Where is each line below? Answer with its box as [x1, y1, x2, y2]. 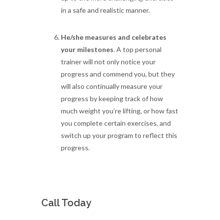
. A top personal [113, 45, 162, 54]
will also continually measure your [61, 82, 163, 90]
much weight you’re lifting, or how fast [61, 107, 178, 115]
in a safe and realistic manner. [61, 6, 150, 14]
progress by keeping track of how [61, 94, 163, 103]
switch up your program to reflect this [61, 131, 177, 139]
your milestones [61, 45, 113, 54]
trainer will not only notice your [61, 57, 156, 66]
